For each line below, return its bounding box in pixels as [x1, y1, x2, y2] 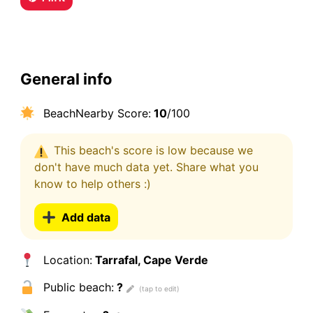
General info [20, 69, 112, 88]
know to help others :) [34, 177, 151, 191]
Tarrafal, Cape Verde [92, 253, 208, 268]
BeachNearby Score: [39, 105, 151, 120]
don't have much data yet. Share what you [34, 160, 259, 175]
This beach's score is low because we [53, 143, 253, 158]
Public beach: [39, 280, 114, 295]
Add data [61, 210, 110, 225]
